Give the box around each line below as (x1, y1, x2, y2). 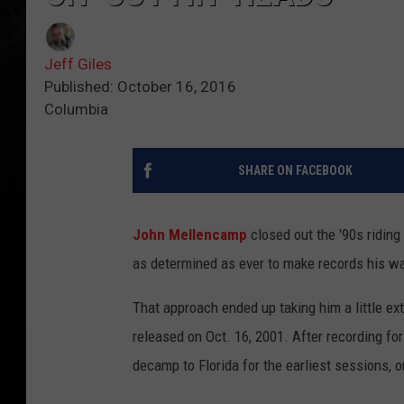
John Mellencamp (133, 225, 247, 244)
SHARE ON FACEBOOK (237, 163, 353, 179)
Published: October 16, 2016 (44, 78, 236, 96)
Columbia (44, 100, 108, 119)
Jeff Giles (44, 55, 112, 74)
